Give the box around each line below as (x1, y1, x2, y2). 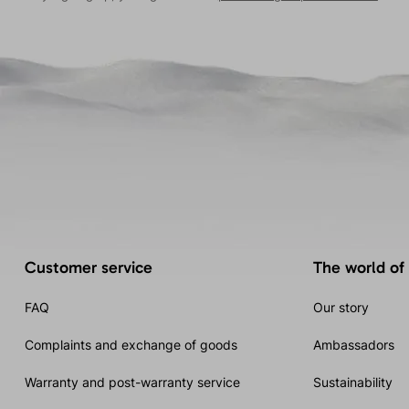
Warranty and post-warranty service (24, 374, 240, 391)
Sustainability (312, 374, 393, 391)
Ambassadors (312, 337, 394, 353)
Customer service (24, 257, 152, 278)
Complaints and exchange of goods (24, 337, 237, 353)
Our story (312, 299, 369, 316)
